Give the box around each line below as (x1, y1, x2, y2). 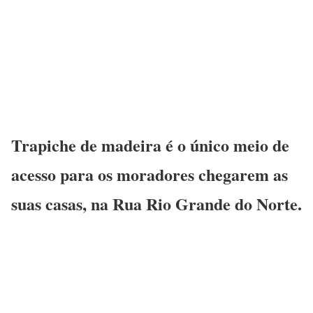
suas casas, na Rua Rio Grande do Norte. (11, 191, 302, 216)
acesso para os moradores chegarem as (11, 161, 288, 187)
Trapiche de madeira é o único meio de (11, 132, 289, 157)
